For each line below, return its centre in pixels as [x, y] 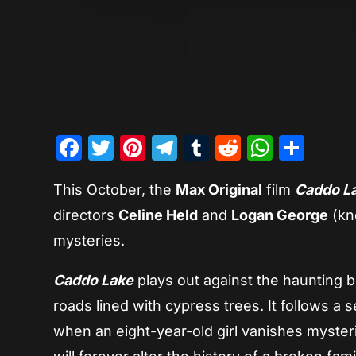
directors [86, 215]
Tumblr [252, 148]
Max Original [219, 190]
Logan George [280, 215]
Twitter [155, 148]
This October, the [115, 190]
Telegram [234, 148]
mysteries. [89, 241]
